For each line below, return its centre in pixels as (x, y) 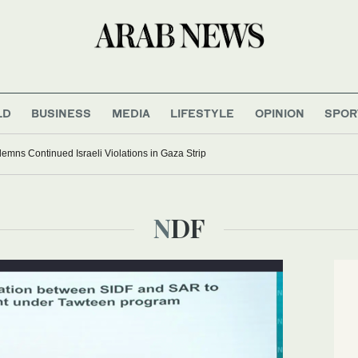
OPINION (279, 113)
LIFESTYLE (203, 113)
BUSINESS (62, 113)
